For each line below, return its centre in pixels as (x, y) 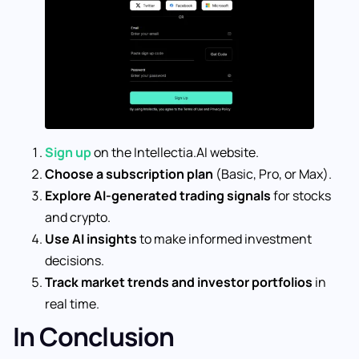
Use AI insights (91, 238)
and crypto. (78, 217)
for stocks (301, 195)
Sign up (68, 152)
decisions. (75, 260)
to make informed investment (224, 238)
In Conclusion (94, 336)
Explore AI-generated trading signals (158, 195)
